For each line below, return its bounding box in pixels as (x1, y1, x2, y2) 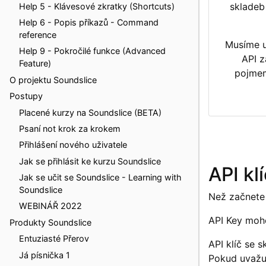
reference (19, 30, 56, 40)
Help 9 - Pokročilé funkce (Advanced (19, 46, 166, 56)
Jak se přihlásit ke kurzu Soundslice (19, 156, 161, 166)
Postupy (9, 91, 43, 102)
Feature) (19, 58, 51, 69)
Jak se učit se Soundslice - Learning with (19, 172, 182, 183)
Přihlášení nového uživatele (19, 140, 127, 150)
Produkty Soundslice (9, 217, 91, 227)
